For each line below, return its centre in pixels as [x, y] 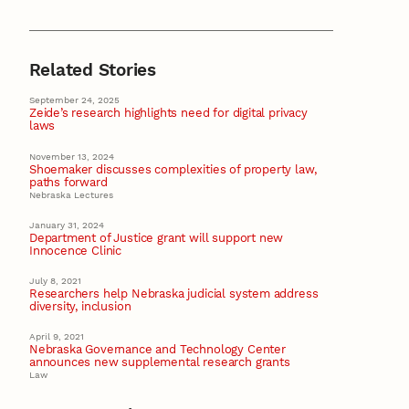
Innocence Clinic [75, 250]
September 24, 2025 [74, 100]
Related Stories [92, 70]
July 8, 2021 [55, 280]
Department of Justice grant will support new [156, 237]
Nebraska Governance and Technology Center [157, 350]
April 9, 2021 [57, 337]
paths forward [68, 182]
